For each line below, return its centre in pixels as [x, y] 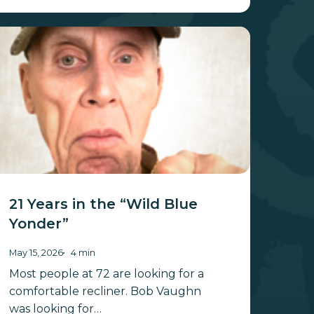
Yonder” [39, 224]
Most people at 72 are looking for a [106, 274]
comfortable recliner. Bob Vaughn [105, 292]
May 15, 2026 [36, 253]
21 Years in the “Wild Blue [103, 204]
